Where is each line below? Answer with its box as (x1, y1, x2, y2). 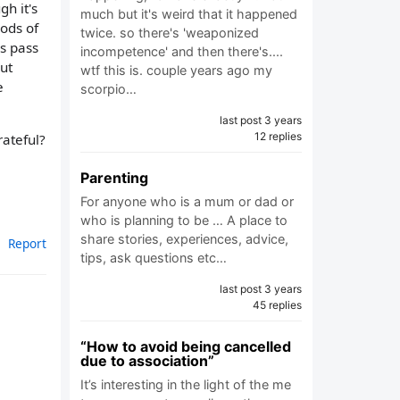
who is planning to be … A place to (80, 212, 287, 228)
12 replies (254, 129, 302, 143)
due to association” (80, 352, 214, 370)
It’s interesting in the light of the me (80, 377, 291, 392)
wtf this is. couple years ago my (80, 62, 272, 78)
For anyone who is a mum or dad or (80, 194, 294, 209)
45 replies (253, 298, 302, 312)
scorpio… (80, 81, 137, 96)
